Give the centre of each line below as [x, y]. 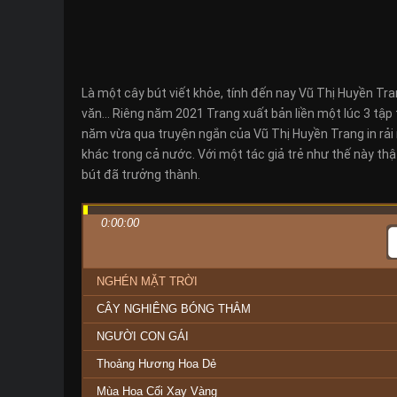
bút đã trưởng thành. [141, 175]
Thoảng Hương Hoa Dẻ [156, 364]
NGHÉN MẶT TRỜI [147, 281]
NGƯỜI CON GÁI [143, 336]
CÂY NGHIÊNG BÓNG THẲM [174, 309]
